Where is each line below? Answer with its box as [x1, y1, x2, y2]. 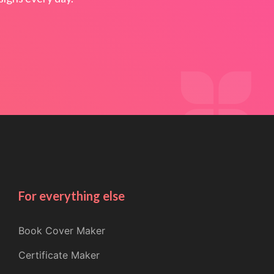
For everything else [18, 188, 125, 203]
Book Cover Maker [18, 224, 105, 237]
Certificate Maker [18, 249, 100, 261]
